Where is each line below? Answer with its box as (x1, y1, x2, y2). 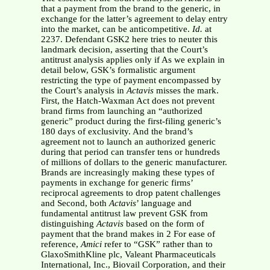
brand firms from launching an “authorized (40, 106, 202, 116)
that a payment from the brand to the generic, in (40, 4, 221, 14)
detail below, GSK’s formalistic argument (40, 65, 195, 75)
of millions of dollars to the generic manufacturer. (40, 157, 227, 168)
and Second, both (40, 198, 109, 209)
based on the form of (123, 219, 204, 229)
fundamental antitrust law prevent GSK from (40, 209, 208, 219)
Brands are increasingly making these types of (40, 168, 215, 178)
